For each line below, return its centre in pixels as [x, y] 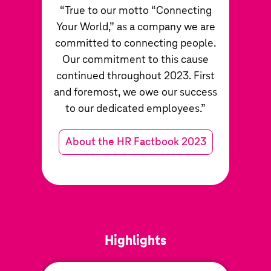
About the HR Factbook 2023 [135, 142]
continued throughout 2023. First [135, 76]
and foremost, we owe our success [135, 93]
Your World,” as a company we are [135, 27]
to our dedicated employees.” [135, 109]
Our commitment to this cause [135, 60]
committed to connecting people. [135, 44]
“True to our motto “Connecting [135, 11]
